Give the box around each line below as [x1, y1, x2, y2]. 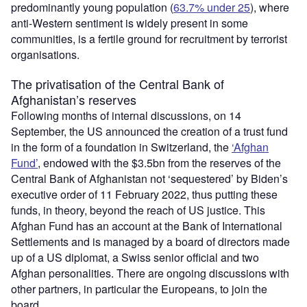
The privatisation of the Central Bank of [11, 74, 224, 93]
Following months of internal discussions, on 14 [11, 107, 241, 123]
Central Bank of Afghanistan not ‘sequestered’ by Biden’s [11, 170, 288, 186]
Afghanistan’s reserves [11, 90, 136, 108]
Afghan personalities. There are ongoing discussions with [11, 265, 289, 281]
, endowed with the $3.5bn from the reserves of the [38, 154, 281, 171]
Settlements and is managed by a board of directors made [11, 233, 290, 249]
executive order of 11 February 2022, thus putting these [11, 186, 278, 202]
